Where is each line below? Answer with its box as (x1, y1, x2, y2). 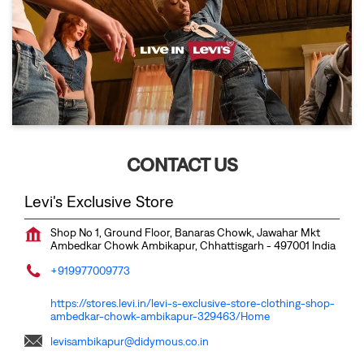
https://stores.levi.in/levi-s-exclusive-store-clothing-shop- (50, 296, 335, 310)
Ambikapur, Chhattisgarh (141, 238, 266, 252)
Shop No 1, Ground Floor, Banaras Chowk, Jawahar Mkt (50, 225, 320, 239)
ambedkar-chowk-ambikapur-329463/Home (50, 309, 270, 323)
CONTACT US (126, 152, 238, 175)
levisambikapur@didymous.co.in (50, 334, 209, 348)
